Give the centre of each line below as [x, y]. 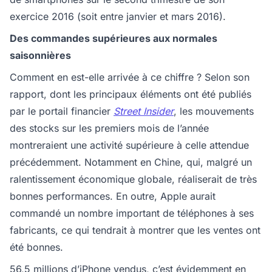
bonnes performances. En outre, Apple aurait [113, 196]
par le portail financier [62, 111]
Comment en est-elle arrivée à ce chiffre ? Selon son [130, 77]
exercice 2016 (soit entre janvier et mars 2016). [118, 16]
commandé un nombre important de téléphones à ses [132, 213]
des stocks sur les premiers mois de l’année [109, 128]
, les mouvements [214, 111]
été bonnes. [36, 247]
